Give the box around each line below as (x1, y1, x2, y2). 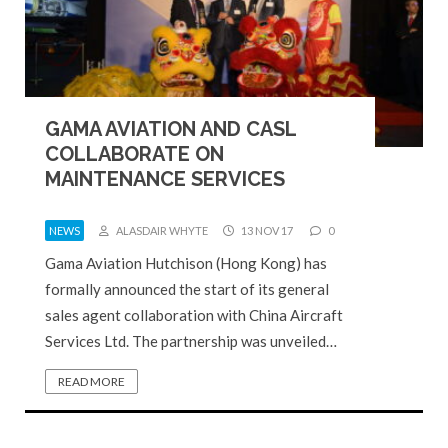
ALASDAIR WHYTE (114, 223, 208, 237)
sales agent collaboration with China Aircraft (45, 305, 343, 324)
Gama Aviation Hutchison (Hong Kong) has (45, 253, 327, 272)
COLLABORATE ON (45, 141, 224, 166)
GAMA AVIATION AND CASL (45, 116, 296, 141)
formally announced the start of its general (45, 279, 329, 298)
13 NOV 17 (239, 223, 293, 237)
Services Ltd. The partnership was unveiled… (45, 331, 337, 350)
